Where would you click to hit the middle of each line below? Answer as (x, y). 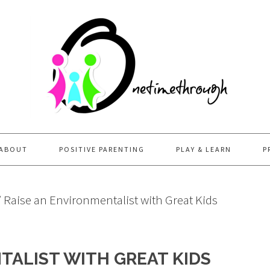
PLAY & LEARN (204, 149)
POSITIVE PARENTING (102, 149)
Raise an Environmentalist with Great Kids (109, 200)
